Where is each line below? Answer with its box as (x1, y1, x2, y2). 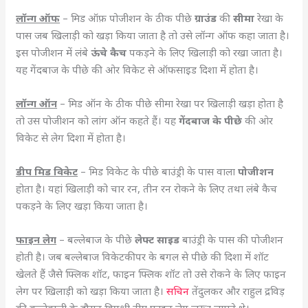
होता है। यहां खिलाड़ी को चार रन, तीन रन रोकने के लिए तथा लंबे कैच (16, 181, 278, 195)
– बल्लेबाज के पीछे (56, 232, 135, 246)
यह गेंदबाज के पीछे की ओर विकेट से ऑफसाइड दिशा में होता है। (16, 62, 262, 76)
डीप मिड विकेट (16, 164, 78, 178)
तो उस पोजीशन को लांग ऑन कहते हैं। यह (16, 113, 179, 127)
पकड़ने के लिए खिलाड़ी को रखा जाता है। (126, 45, 283, 59)
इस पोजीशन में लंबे (16, 45, 91, 59)
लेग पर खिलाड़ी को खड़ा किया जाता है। (16, 283, 167, 298)
